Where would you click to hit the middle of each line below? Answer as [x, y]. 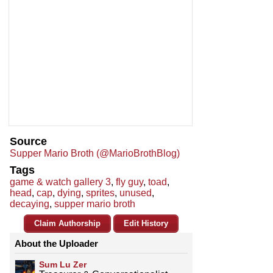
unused [136, 193]
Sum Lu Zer [63, 265]
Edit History [146, 224]
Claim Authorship [67, 224]
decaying [30, 204]
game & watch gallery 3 [60, 182]
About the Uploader [56, 244]
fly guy [129, 182]
